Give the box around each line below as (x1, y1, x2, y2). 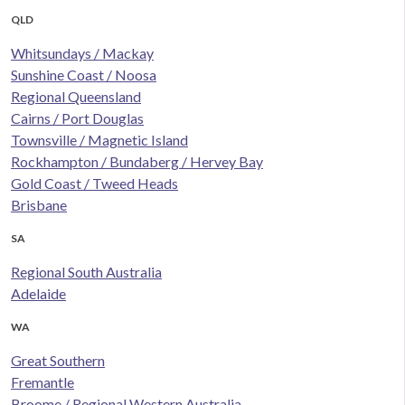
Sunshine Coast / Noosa (11, 66, 156, 84)
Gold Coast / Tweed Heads (11, 174, 178, 193)
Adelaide (11, 285, 66, 303)
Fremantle (11, 373, 74, 391)
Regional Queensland (11, 88, 141, 106)
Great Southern (11, 352, 105, 370)
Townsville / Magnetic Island (11, 131, 188, 149)
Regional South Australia (11, 263, 162, 281)
